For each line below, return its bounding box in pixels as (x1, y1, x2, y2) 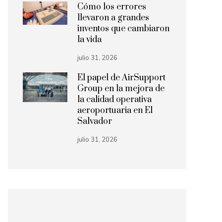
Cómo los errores (77, 1, 146, 12)
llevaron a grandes (77, 12, 149, 23)
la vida (77, 34, 102, 45)
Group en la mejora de (77, 83, 165, 94)
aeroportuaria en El (77, 105, 153, 116)
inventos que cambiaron (77, 23, 169, 34)
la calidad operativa (77, 94, 152, 105)
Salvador (77, 116, 112, 127)
